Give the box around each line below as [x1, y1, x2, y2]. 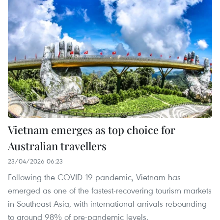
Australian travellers [8, 138, 107, 153]
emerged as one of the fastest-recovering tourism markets [8, 184, 212, 196]
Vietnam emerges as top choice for [8, 122, 175, 137]
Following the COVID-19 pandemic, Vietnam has [8, 171, 181, 183]
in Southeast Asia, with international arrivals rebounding [8, 197, 207, 209]
